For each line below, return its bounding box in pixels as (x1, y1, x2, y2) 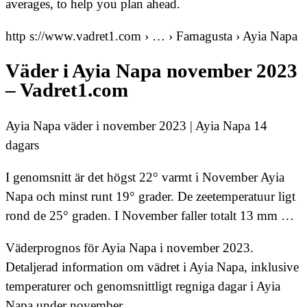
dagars (5, 138, 39, 153)
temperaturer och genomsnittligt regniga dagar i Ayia (5, 279, 280, 294)
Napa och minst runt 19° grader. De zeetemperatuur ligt (5, 189, 295, 204)
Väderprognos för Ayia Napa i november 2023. (5, 241, 254, 256)
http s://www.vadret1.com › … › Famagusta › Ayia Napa (5, 28, 297, 43)
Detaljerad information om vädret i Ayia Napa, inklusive (5, 260, 299, 275)
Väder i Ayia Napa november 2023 (5, 60, 297, 82)
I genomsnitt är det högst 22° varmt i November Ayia (5, 170, 284, 185)
